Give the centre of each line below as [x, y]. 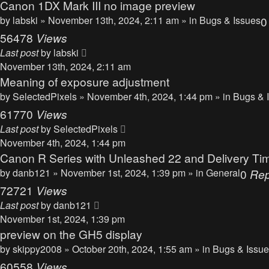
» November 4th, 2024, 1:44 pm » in [156, 96]
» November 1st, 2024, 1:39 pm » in [129, 173]
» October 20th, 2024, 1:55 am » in [138, 249]
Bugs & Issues [230, 20]
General [223, 173]
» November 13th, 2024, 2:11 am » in [120, 20]
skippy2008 [37, 249]
